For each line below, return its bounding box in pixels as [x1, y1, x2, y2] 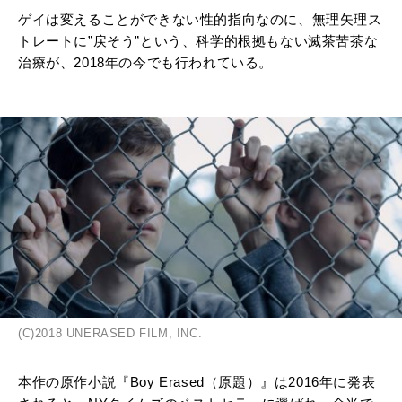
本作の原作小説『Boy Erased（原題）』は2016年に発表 [18, 373, 376, 389]
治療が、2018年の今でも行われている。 [18, 54, 273, 70]
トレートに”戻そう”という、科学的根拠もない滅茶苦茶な [18, 32, 379, 48]
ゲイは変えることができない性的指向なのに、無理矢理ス [18, 11, 382, 27]
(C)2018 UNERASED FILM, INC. [18, 326, 203, 340]
